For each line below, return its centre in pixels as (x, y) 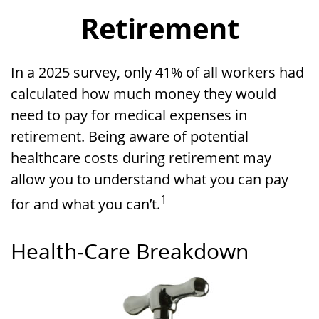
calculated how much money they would (143, 94)
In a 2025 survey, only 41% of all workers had (157, 72)
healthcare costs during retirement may (141, 158)
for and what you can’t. (85, 204)
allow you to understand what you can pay (150, 179)
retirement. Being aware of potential (130, 136)
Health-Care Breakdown (130, 251)
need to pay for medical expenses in (129, 115)
